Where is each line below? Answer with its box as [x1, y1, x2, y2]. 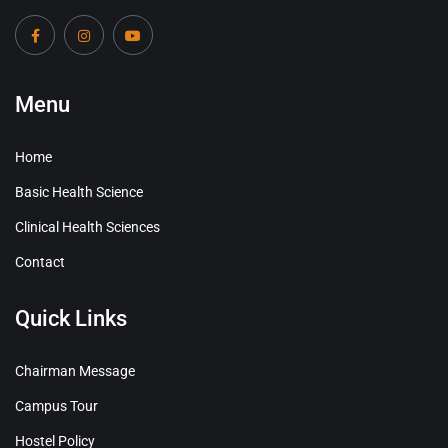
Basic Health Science [15, 184, 143, 201]
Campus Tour [15, 398, 98, 415]
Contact [15, 254, 65, 271]
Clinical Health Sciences [15, 219, 160, 236]
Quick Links [15, 306, 127, 332]
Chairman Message [15, 363, 135, 380]
